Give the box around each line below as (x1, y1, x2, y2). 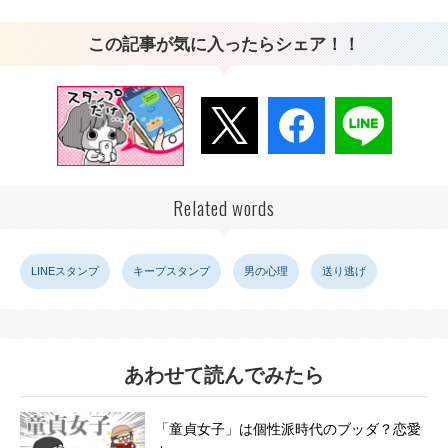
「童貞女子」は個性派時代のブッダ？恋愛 (155, 421, 421, 438)
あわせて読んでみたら (124, 364, 324, 387)
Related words (172, 193, 276, 222)
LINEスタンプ (31, 265, 99, 278)
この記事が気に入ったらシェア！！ (88, 34, 360, 54)
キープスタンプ (133, 265, 210, 278)
